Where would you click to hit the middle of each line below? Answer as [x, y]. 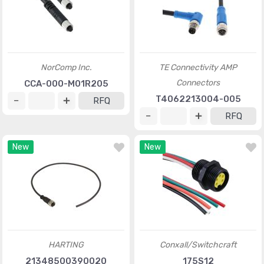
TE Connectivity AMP [198, 67]
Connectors [198, 83]
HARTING [66, 245]
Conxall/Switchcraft [198, 245]
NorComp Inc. [66, 67]
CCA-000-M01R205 [66, 84]
